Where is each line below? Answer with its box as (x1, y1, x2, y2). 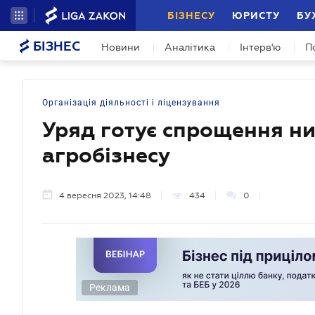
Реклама (89, 282, 130, 293)
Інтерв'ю (240, 41, 281, 53)
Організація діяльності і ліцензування (42, 98, 220, 108)
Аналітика (165, 41, 215, 53)
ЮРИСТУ (232, 10, 280, 21)
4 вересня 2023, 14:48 (59, 191, 151, 200)
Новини (101, 41, 140, 53)
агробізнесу (42, 143, 170, 167)
